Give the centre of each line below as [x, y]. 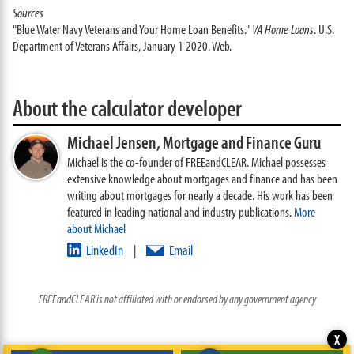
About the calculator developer [127, 107]
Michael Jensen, [115, 142]
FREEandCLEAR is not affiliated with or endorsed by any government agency [177, 299]
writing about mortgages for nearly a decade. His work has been [200, 195]
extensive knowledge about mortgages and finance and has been [202, 178]
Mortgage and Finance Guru [241, 142]
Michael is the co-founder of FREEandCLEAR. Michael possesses [196, 162]
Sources [28, 12]
